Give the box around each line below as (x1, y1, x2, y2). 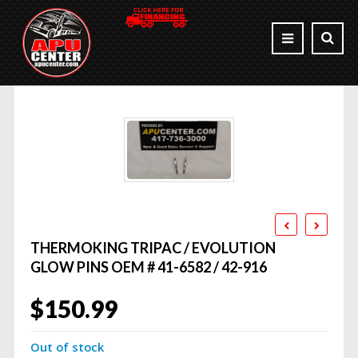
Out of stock (30, 339, 104, 356)
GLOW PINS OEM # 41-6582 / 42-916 (30, 258, 267, 276)
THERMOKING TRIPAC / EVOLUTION (30, 239, 276, 257)
